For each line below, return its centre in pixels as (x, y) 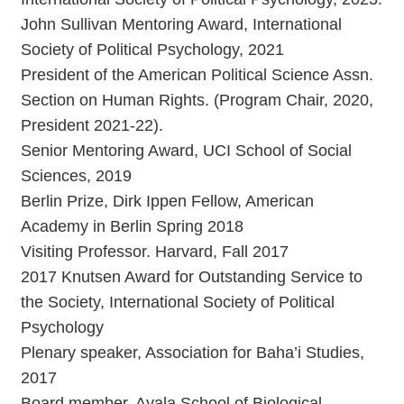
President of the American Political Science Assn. (197, 74)
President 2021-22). (92, 125)
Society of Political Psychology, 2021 (152, 49)
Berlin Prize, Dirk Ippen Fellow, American (167, 201)
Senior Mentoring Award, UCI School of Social (186, 150)
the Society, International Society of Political (178, 302)
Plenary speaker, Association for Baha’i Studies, (193, 352)
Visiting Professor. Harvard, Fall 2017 (155, 251)
